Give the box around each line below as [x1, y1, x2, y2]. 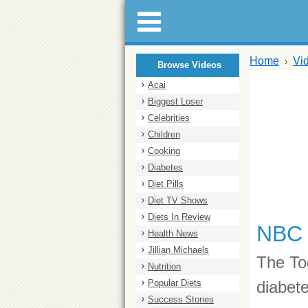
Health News [148, 228, 198, 239]
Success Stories [148, 294, 214, 305]
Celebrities [148, 113, 190, 123]
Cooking [148, 146, 180, 156]
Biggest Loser [148, 96, 203, 107]
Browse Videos [157, 60, 221, 70]
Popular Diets [148, 278, 201, 288]
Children [148, 129, 180, 140]
